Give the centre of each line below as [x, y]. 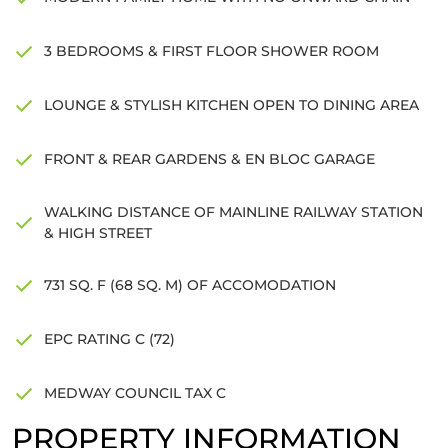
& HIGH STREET [98, 232]
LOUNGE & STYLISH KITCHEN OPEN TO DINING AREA [231, 105]
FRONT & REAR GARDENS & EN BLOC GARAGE [209, 159]
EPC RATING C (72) [109, 339]
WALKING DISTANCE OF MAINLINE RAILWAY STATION [233, 211]
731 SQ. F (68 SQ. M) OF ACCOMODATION [190, 285]
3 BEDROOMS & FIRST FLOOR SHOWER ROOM [211, 51]
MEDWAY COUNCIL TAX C [135, 393]
